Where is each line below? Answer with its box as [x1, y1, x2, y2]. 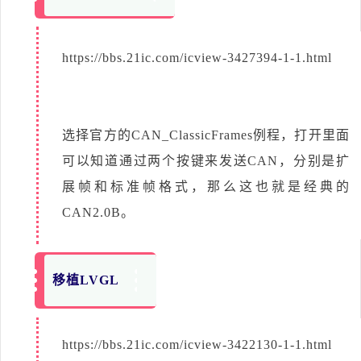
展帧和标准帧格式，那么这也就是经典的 [62, 179, 350, 193]
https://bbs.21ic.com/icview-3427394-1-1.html [62, 50, 332, 64]
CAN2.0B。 [62, 205, 135, 219]
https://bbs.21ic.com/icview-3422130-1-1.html [62, 337, 332, 351]
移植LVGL [52, 272, 120, 287]
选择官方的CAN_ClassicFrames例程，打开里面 [62, 127, 350, 142]
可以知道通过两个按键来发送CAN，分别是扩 [62, 153, 350, 168]
